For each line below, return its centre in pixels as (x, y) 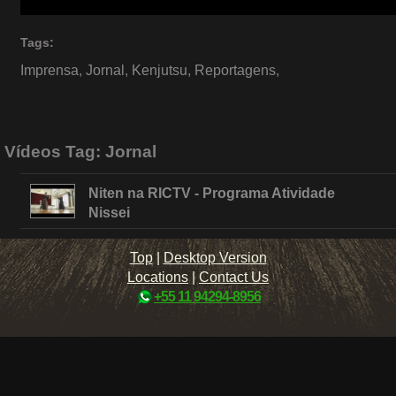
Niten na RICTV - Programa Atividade (212, 193)
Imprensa (49, 70)
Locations (158, 277)
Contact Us (234, 277)
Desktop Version (215, 257)
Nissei (110, 212)
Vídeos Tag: (55, 151)
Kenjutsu (159, 70)
